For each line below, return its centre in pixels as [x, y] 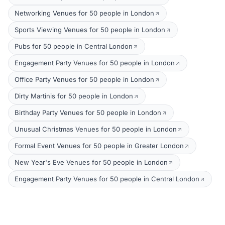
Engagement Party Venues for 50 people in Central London [107, 179]
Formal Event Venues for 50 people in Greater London [99, 146]
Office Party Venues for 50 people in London [84, 79]
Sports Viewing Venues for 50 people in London [90, 30]
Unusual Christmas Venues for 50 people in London [96, 129]
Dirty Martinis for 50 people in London [74, 96]
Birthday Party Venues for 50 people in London [88, 113]
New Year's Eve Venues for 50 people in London [91, 162]
